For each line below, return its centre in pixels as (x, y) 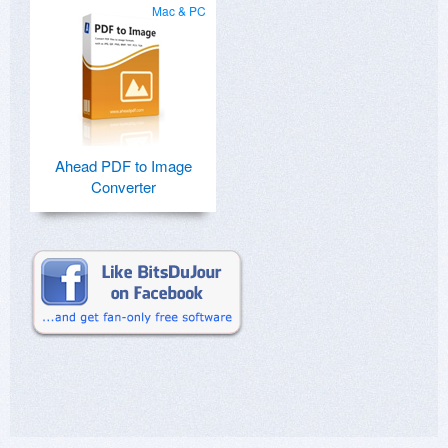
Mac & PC (179, 11)
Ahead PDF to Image (123, 166)
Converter (123, 187)
